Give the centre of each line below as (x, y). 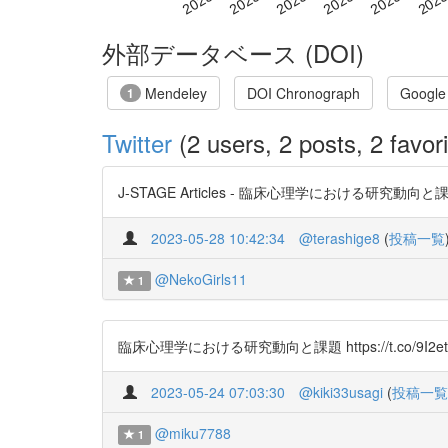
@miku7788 (192, 432)
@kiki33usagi (341, 391)
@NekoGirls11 (200, 278)
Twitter (137, 142)
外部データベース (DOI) (233, 52)
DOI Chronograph (303, 92)
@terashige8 (339, 237)
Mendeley (174, 92)
